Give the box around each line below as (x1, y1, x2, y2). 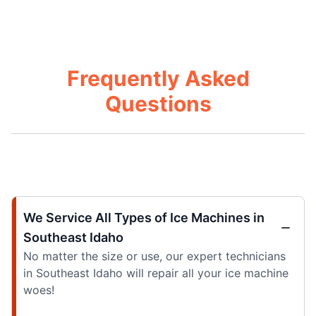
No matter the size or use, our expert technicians (23, 248, 286, 263)
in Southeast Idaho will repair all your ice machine (23, 265, 288, 280)
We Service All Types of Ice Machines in (23, 209, 265, 225)
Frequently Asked (66, 65, 250, 91)
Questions (104, 90, 212, 116)
